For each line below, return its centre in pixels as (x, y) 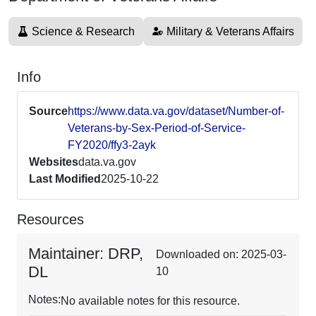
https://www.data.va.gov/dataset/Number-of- (176, 111)
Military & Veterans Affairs (230, 31)
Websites (54, 162)
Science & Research (83, 31)
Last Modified (65, 179)
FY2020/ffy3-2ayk (112, 145)
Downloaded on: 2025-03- (221, 254)
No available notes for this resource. (150, 301)
